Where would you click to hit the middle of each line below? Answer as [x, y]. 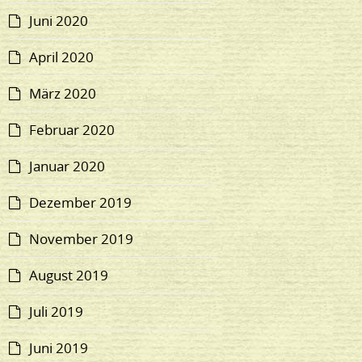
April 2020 [62, 57]
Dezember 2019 [81, 203]
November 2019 [82, 239]
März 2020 [63, 94]
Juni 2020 [59, 21]
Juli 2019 [57, 312]
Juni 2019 [59, 348]
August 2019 [69, 276]
